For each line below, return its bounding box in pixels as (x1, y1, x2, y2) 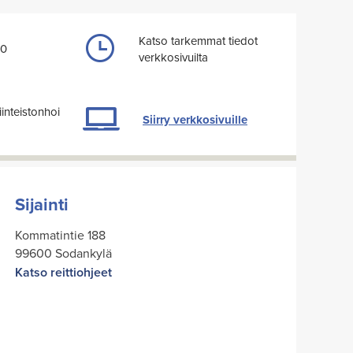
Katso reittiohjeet (15, 263, 112, 282)
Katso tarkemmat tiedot (139, 32, 258, 49)
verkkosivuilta (139, 48, 208, 65)
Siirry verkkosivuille (143, 110, 247, 128)
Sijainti (15, 191, 69, 217)
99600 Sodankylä (15, 244, 112, 262)
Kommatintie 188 (15, 226, 106, 244)
